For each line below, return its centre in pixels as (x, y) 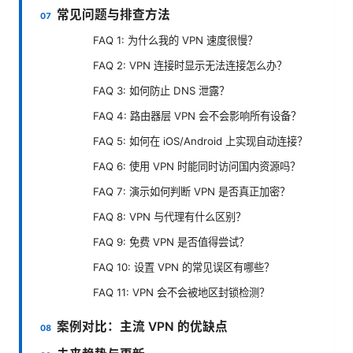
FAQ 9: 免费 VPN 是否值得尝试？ (171, 242)
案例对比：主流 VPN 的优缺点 (143, 327)
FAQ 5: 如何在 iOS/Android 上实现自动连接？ (200, 141)
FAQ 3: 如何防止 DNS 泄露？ (161, 91)
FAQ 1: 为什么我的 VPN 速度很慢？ (175, 41)
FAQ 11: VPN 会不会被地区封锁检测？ (181, 293)
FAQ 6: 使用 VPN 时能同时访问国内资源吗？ (197, 167)
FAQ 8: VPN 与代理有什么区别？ (169, 217)
